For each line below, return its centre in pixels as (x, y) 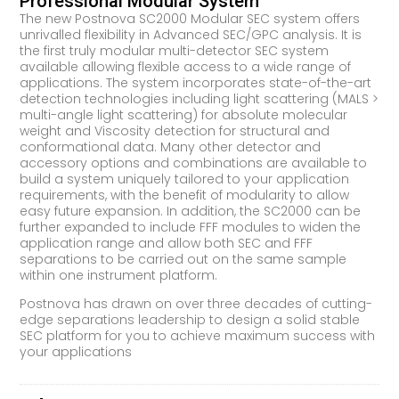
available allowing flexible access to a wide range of (186, 66)
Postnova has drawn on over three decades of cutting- (196, 304)
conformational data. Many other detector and (171, 147)
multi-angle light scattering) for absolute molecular (184, 114)
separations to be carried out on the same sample (183, 259)
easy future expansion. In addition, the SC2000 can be (191, 211)
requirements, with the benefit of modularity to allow (185, 195)
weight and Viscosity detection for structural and (175, 130)
